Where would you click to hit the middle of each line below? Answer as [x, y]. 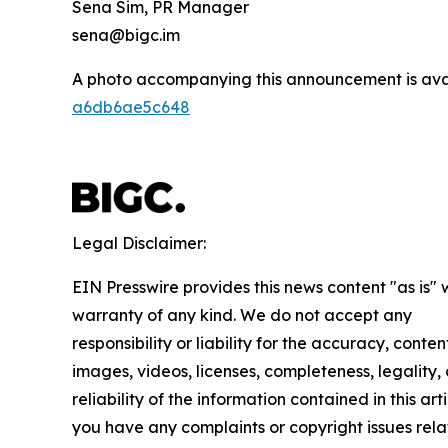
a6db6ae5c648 [131, 106]
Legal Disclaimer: [139, 242]
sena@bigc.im [126, 34]
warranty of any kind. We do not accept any [242, 314]
